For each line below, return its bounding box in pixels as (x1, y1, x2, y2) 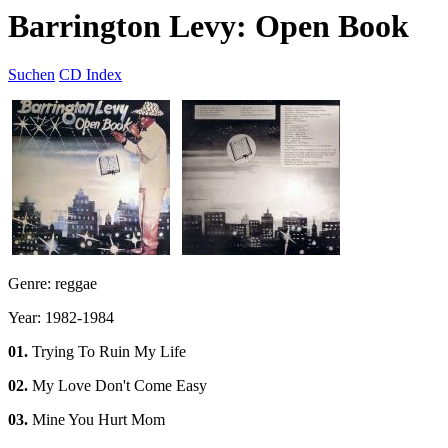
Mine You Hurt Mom (28, 411, 165, 429)
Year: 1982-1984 (8, 309, 114, 327)
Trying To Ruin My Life (28, 343, 186, 361)
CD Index (59, 66, 122, 84)
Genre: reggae (8, 275, 97, 293)
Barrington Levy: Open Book (8, 8, 409, 44)
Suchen (8, 66, 55, 84)
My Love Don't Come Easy (28, 377, 207, 395)
